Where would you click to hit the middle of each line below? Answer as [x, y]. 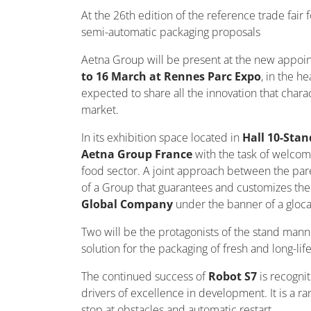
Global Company [128, 204]
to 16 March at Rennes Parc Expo [171, 76]
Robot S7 [233, 276]
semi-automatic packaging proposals [171, 32]
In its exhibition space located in [160, 137]
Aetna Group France [137, 154]
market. [100, 110]
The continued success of [143, 276]
